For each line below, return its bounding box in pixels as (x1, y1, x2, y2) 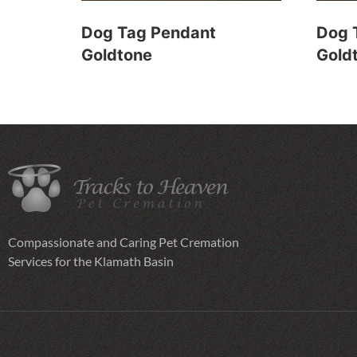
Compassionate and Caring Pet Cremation (8, 234, 239, 250)
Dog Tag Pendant (81, 22, 216, 42)
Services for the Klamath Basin (8, 253, 174, 269)
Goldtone (81, 45, 152, 65)
